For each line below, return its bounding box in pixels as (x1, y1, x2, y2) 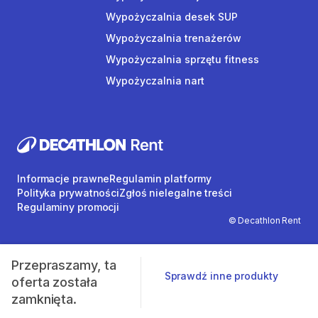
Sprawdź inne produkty (164, 270, 278, 282)
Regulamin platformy (109, 172, 212, 185)
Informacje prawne (17, 172, 110, 185)
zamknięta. (11, 292, 77, 307)
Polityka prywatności (17, 187, 119, 199)
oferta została (11, 275, 97, 290)
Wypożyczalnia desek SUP (106, 11, 238, 23)
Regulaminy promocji (17, 201, 120, 214)
